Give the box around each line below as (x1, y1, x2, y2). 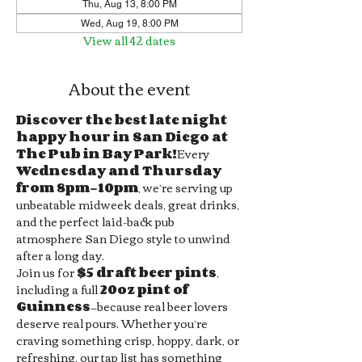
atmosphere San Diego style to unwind (16, 228, 233, 249)
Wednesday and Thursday (16, 160, 224, 181)
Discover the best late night (16, 109, 229, 130)
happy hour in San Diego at (16, 126, 230, 147)
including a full (16, 279, 100, 300)
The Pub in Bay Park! (16, 143, 177, 164)
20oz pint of (100, 279, 191, 300)
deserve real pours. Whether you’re (16, 313, 210, 334)
